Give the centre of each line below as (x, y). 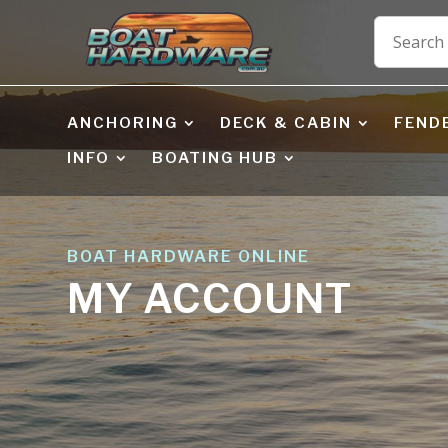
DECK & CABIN (286, 122)
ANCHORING (123, 122)
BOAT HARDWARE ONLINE (189, 257)
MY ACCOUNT (210, 299)
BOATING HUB (215, 157)
